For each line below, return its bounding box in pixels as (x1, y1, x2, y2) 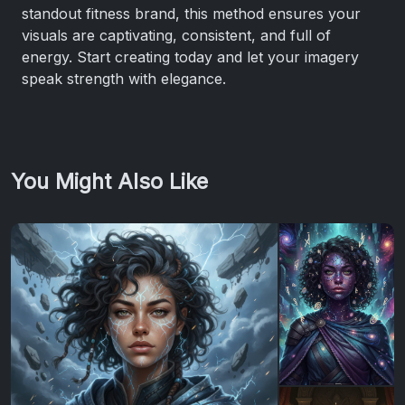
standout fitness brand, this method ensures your (22, 4, 361, 23)
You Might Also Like (11, 167, 208, 194)
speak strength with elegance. (22, 69, 226, 88)
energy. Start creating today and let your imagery (22, 47, 359, 66)
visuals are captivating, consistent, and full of (22, 25, 331, 44)
